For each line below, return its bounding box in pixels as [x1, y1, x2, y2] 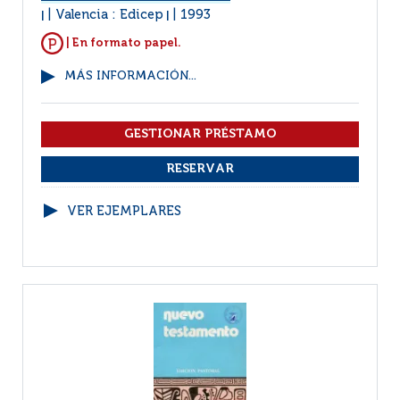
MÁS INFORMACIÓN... [64, 71, 196, 82]
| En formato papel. [63, 37, 181, 49]
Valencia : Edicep [55, 9, 163, 21]
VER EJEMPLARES [67, 205, 181, 218]
